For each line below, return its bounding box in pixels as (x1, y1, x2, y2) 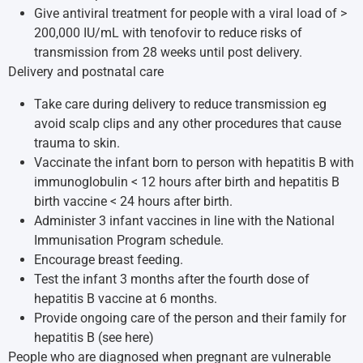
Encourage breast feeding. (34, 252, 183, 267)
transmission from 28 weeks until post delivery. (34, 45, 302, 60)
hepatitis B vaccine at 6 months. (34, 291, 217, 306)
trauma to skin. (34, 135, 120, 151)
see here (102, 330, 149, 345)
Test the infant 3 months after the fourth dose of (34, 271, 310, 287)
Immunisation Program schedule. (34, 233, 224, 248)
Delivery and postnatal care (8, 64, 164, 79)
